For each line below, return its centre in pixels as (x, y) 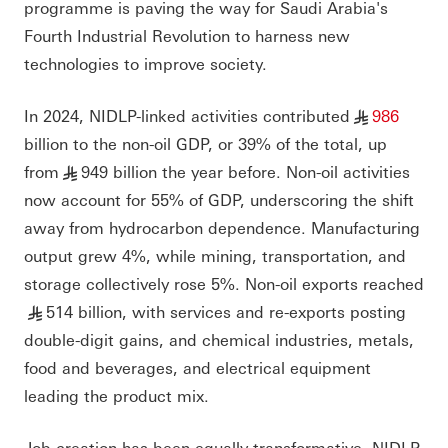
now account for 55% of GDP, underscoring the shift (219, 199)
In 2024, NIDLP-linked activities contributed (187, 115)
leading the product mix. (119, 395)
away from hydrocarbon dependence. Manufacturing (222, 227)
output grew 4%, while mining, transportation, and (215, 255)
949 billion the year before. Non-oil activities (246, 171)
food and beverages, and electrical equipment (197, 367)
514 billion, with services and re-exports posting (226, 311)
